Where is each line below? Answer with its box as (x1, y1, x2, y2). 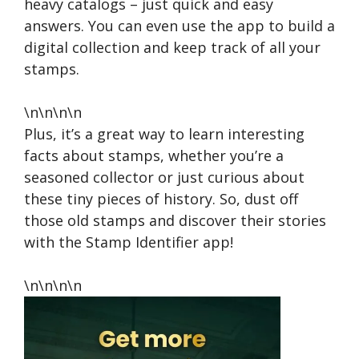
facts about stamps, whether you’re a (24, 145, 284, 165)
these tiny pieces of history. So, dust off (24, 188, 298, 208)
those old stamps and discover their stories (24, 210, 326, 230)
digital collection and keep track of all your (24, 37, 321, 57)
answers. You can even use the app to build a (24, 15, 335, 35)
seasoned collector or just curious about (24, 167, 305, 187)
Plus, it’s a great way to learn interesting (24, 123, 305, 143)
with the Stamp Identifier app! (24, 232, 233, 252)
